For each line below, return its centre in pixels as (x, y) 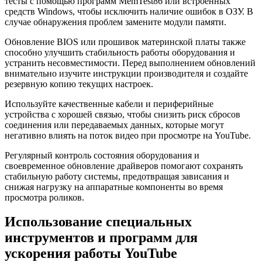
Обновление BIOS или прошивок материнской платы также (125, 42)
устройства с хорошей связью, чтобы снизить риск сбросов (123, 114)
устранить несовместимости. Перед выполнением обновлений (130, 63)
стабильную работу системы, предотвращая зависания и (117, 176)
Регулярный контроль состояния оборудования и (102, 155)
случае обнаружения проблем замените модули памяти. (116, 22)
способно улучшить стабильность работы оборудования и (120, 52)
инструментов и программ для (101, 238)
